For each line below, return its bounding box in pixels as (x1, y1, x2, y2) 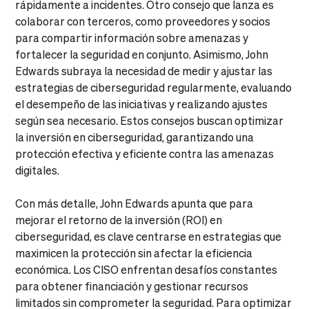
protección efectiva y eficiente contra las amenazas (15, 146, 275, 161)
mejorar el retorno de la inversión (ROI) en (15, 212, 223, 227)
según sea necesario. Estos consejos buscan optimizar (15, 112, 284, 128)
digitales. (15, 162, 60, 177)
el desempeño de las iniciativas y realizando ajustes (15, 96, 268, 111)
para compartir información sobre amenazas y (15, 30, 249, 45)
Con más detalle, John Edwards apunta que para (15, 195, 254, 210)
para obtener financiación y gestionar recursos (15, 278, 249, 293)
